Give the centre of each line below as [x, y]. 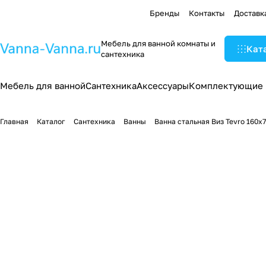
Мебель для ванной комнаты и [158, 43]
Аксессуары [163, 85]
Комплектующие [226, 85]
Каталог [51, 121]
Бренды [164, 13]
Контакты [207, 13]
